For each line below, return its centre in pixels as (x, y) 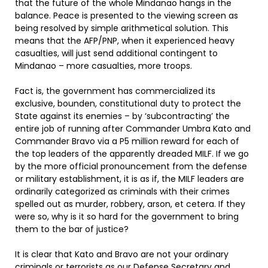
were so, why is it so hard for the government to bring (127, 217)
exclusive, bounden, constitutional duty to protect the (128, 103)
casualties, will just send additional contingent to (116, 53)
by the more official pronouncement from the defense (131, 166)
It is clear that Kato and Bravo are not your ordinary (122, 254)
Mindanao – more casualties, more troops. (103, 66)
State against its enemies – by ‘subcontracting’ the (122, 116)
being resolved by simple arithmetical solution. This (122, 28)
